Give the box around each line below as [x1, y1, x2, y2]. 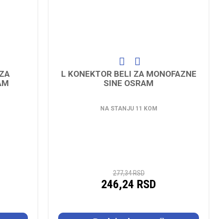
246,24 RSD [101, 177, 156, 191]
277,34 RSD [112, 169, 145, 177]
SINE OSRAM [104, 78, 154, 88]
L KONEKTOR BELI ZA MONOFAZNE [61, 68, 197, 79]
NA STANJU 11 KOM [100, 105, 157, 112]
